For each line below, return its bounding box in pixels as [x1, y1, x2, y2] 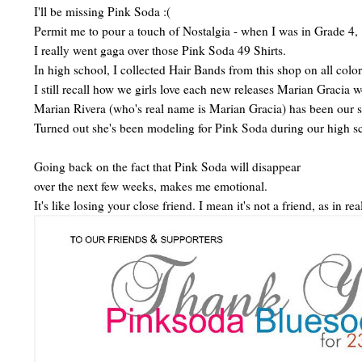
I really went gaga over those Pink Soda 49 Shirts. [34, 42, 286, 59]
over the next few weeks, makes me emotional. [34, 178, 267, 195]
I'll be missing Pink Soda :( [34, 3, 170, 20]
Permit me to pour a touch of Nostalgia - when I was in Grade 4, [34, 23, 358, 40]
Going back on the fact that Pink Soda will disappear [34, 158, 301, 175]
